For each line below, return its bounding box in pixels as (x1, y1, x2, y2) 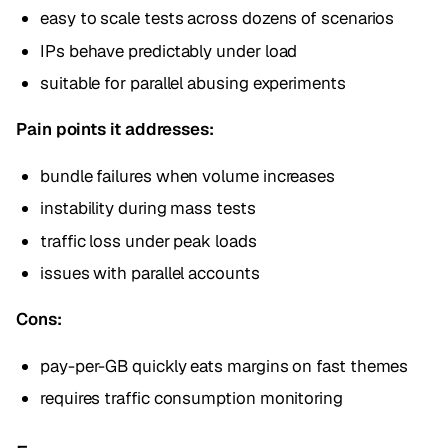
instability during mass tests (40, 197, 256, 220)
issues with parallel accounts (40, 262, 260, 285)
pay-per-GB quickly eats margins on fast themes (40, 354, 409, 377)
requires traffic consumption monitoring (40, 387, 343, 410)
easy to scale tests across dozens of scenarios (40, 6, 395, 29)
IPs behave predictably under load (40, 39, 298, 62)
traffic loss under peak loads (40, 229, 257, 252)
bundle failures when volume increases (40, 164, 336, 187)
